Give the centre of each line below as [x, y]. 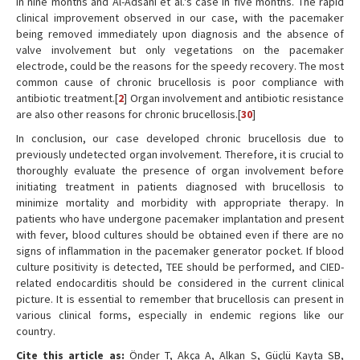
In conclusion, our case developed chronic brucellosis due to [180, 138]
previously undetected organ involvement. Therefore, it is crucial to [180, 154]
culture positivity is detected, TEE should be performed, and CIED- [180, 267]
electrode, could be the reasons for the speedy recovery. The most [180, 66]
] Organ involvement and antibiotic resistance [234, 98]
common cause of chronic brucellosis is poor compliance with [180, 82]
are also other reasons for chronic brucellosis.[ [129, 114]
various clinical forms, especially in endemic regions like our [180, 315]
